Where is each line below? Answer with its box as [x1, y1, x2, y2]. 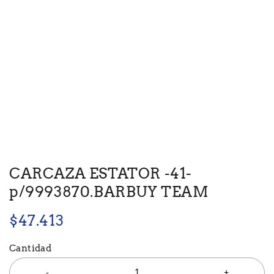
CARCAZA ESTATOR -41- [9, 165, 193, 182]
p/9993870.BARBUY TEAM [9, 183, 209, 201]
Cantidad [9, 243, 52, 254]
